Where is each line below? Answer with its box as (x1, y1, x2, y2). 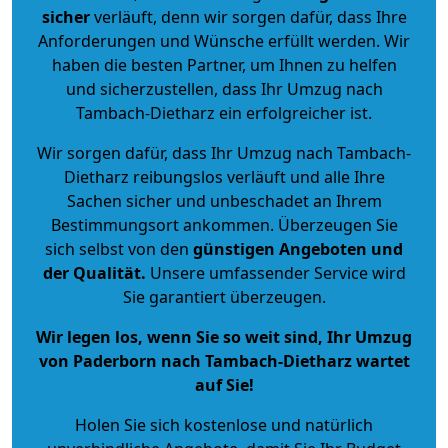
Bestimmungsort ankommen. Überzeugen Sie (50, 213, 398, 236)
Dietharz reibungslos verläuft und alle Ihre (63, 165, 385, 188)
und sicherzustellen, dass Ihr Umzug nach (65, 77, 383, 100)
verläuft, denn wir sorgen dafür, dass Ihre (89, 5, 407, 28)
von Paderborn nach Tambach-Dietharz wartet (38, 349, 410, 372)
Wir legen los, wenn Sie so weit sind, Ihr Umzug (36, 325, 412, 348)
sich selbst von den (45, 237, 189, 260)
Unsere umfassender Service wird (145, 261, 406, 284)
